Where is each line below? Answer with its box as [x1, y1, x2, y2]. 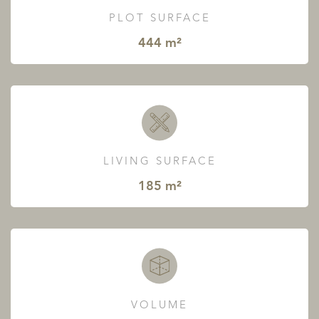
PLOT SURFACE [108, 14, 211, 25]
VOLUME [131, 300, 188, 311]
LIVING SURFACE [103, 157, 216, 168]
